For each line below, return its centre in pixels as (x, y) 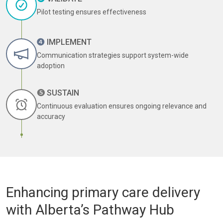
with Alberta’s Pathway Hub (90, 210)
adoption (51, 66)
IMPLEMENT (68, 42)
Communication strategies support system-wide (113, 55)
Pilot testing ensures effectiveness (92, 12)
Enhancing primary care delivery (103, 192)
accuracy (51, 116)
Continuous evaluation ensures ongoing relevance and (122, 106)
